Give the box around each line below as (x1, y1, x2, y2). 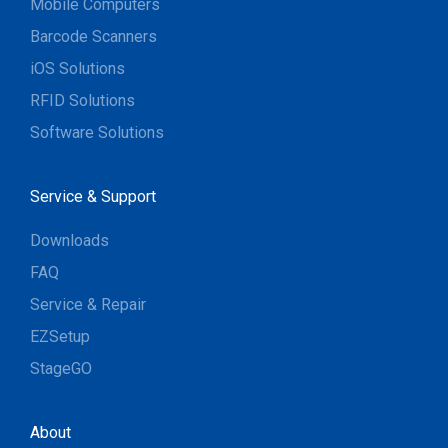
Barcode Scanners (30, 26, 157, 46)
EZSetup (30, 326, 90, 346)
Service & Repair (30, 294, 146, 314)
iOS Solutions (30, 58, 125, 78)
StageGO (30, 358, 92, 378)
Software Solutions (30, 122, 164, 142)
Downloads (30, 230, 109, 250)
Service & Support (30, 186, 156, 206)
